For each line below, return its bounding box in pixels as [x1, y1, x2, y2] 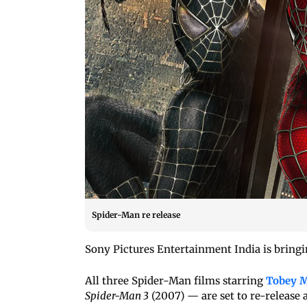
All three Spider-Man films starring [85, 273, 266, 287]
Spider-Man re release [92, 209, 180, 220]
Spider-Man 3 [85, 288, 149, 302]
